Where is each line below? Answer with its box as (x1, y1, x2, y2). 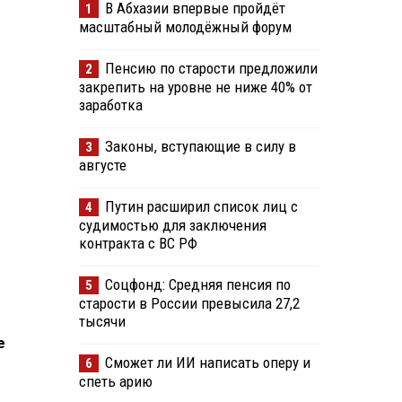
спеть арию (78, 372, 153, 391)
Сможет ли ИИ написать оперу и (104, 354, 310, 372)
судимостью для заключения (78, 216, 267, 235)
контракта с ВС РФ (78, 234, 197, 253)
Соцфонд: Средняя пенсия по (104, 275, 291, 294)
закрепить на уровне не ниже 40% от (78, 78, 312, 97)
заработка (78, 96, 143, 115)
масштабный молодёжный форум (78, 18, 292, 37)
